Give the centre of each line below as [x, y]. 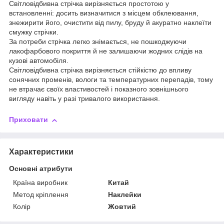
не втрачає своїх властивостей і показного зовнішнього [99, 89]
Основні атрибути [41, 169]
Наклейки [125, 195]
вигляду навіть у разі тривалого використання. [84, 99]
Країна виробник [40, 183]
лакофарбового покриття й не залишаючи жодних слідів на [106, 51]
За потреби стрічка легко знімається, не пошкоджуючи [98, 42]
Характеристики [41, 152]
